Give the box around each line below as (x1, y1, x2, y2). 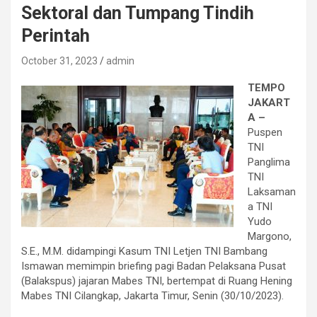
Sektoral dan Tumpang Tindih (21, 2, 254, 23)
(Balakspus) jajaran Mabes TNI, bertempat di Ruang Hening (21, 274, 292, 287)
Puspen (248, 125, 282, 139)
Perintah (21, 25, 90, 46)
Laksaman (248, 185, 296, 198)
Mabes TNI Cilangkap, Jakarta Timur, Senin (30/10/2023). (21, 289, 284, 302)
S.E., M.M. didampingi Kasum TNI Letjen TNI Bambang (21, 244, 267, 258)
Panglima (248, 155, 290, 168)
